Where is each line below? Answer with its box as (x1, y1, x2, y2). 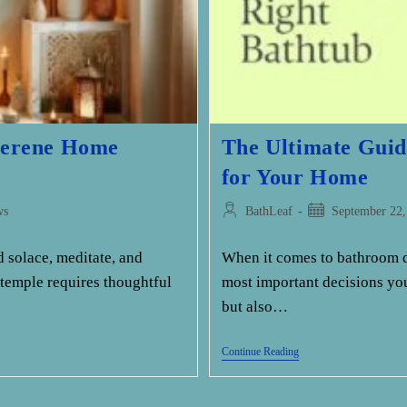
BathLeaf (244, 204, 293, 219)
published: (306, 223, 360, 237)
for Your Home (221, 165, 369, 190)
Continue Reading (221, 345, 299, 359)
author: (220, 223, 257, 237)
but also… (221, 298, 288, 316)
